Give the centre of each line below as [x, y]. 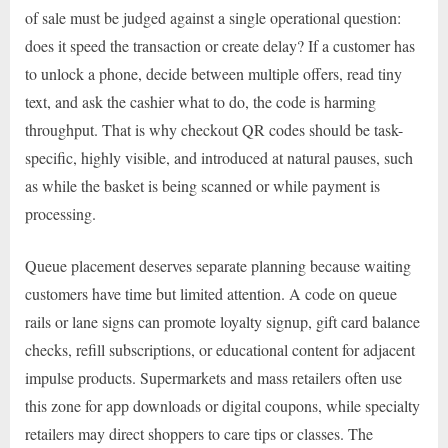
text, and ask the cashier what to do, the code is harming [200, 102]
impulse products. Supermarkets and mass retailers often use [213, 378]
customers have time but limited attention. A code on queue [211, 294]
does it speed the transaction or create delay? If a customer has [220, 46]
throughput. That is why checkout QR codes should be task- [214, 130]
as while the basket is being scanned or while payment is [202, 186]
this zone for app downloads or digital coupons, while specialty [222, 406]
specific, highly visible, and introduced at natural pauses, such [219, 158]
